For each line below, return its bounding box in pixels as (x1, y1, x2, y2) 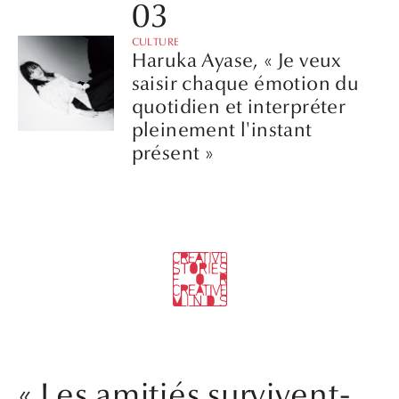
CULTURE (131, 36, 180, 49)
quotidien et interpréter (131, 95, 346, 119)
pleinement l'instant (131, 118, 313, 142)
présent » (131, 142, 215, 166)
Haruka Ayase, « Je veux (131, 49, 342, 73)
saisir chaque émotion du (131, 72, 360, 96)
